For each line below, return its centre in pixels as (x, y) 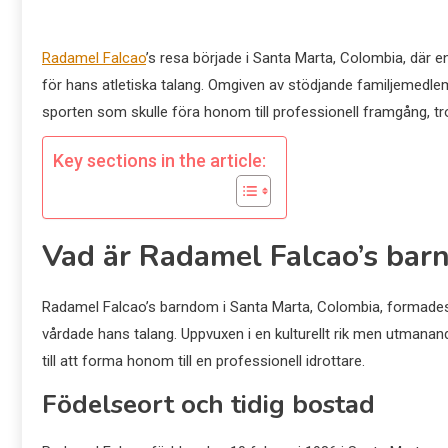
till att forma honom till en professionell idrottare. (203, 361)
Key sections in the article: (159, 161)
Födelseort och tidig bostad (208, 404)
